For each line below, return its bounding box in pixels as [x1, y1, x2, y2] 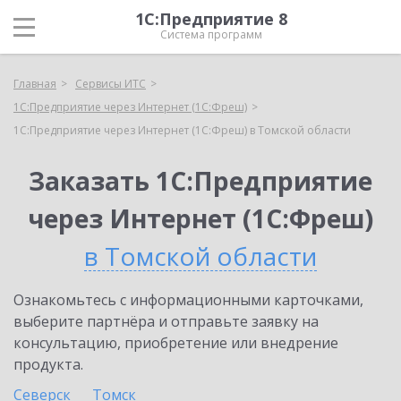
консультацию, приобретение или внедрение [13, 333, 338, 353]
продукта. [13, 354, 83, 374]
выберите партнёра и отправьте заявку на [13, 311, 319, 331]
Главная [13, 76, 56, 91]
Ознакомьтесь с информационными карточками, [13, 290, 363, 310]
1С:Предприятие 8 [135, 8, 287, 30]
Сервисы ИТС [75, 76, 146, 91]
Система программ [160, 27, 262, 42]
